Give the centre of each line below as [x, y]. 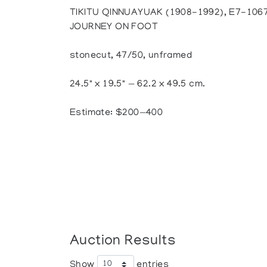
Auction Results [123, 241]
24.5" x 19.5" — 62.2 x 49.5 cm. [138, 85]
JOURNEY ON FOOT [114, 27]
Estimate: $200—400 [117, 113]
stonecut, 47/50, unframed [131, 56]
